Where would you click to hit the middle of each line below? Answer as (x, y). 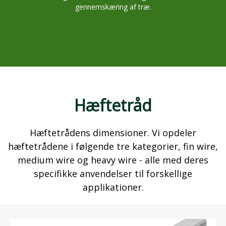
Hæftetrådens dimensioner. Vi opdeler (113, 132)
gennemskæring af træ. (113, 7)
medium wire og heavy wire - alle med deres (113, 160)
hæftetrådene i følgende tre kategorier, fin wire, (113, 146)
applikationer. (113, 187)
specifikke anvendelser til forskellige (113, 173)
